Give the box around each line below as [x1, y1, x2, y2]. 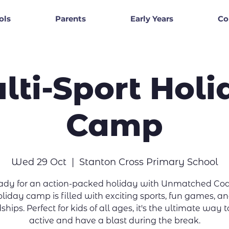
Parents [55, 13, 86, 24]
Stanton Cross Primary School [79, 156, 218, 168]
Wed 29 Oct [11, 156, 66, 168]
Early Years [130, 13, 174, 24]
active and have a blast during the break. [29, 215, 200, 225]
